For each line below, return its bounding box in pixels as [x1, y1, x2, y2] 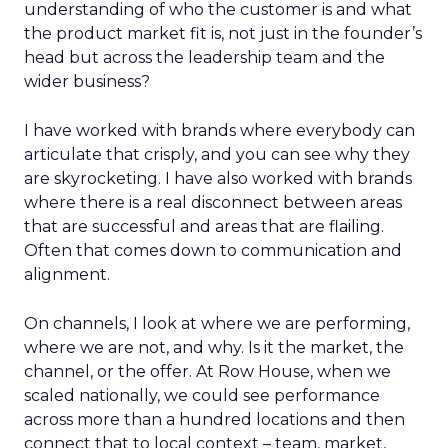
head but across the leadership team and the [24, 48, 385, 67]
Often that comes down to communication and [24, 241, 402, 260]
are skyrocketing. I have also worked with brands [24, 169, 412, 188]
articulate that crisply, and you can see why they [24, 145, 410, 164]
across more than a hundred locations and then [24, 410, 405, 429]
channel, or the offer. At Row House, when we [24, 362, 391, 381]
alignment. [24, 265, 110, 284]
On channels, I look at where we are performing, [24, 314, 410, 333]
